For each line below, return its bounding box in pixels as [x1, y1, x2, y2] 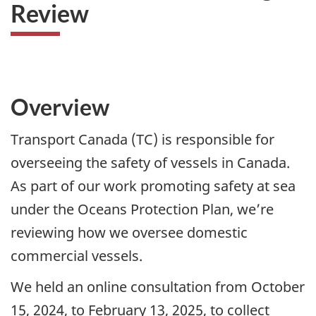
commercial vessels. [11, 245, 142, 265]
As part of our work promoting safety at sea [11, 176, 296, 195]
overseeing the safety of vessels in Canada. [11, 152, 290, 172]
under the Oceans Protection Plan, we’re [11, 199, 274, 219]
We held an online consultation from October [11, 277, 305, 297]
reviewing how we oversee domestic [11, 222, 248, 242]
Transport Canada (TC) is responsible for [11, 129, 274, 149]
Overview [11, 93, 109, 121]
